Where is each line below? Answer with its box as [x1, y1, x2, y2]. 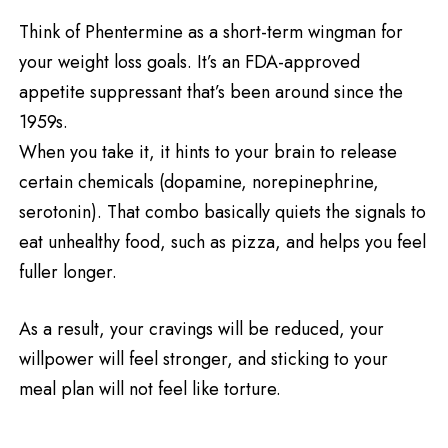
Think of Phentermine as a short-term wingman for [18, 19, 403, 46]
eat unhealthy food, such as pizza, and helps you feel [18, 229, 426, 256]
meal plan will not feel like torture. [18, 376, 281, 403]
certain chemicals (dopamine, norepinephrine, [18, 169, 379, 196]
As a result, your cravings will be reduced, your [18, 316, 384, 343]
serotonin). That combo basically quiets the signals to [18, 199, 426, 226]
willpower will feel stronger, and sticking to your [18, 346, 388, 373]
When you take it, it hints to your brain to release [18, 139, 397, 166]
